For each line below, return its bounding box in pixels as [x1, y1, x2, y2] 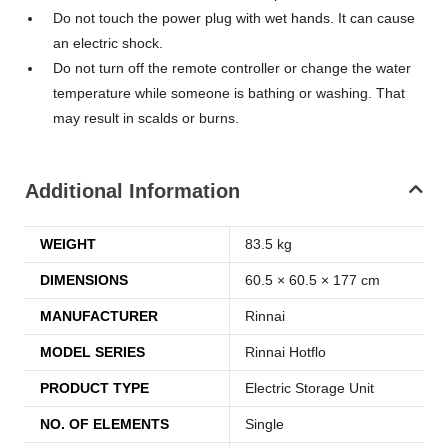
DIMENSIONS [40, 272, 128, 288]
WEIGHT [40, 236, 96, 252]
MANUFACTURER [40, 308, 158, 324]
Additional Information [25, 180, 240, 202]
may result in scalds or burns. [53, 110, 239, 126]
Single [245, 416, 284, 432]
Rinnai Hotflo [245, 344, 326, 360]
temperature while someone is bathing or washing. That [53, 85, 405, 101]
